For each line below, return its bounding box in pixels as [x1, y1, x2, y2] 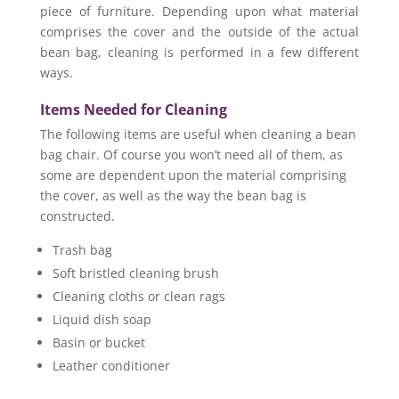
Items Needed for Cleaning [39, 99, 227, 119]
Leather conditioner [52, 356, 170, 374]
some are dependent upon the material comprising [39, 166, 346, 183]
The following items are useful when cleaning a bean [39, 125, 356, 142]
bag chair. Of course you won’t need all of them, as [39, 145, 343, 163]
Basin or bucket [52, 333, 145, 351]
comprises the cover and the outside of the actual [39, 22, 360, 40]
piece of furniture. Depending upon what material [39, 2, 360, 20]
